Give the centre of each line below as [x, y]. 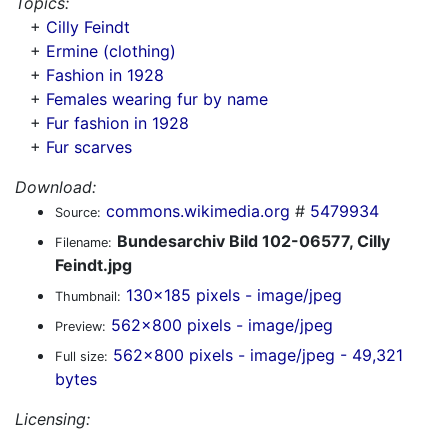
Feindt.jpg [93, 265]
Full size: [81, 356]
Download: [55, 187]
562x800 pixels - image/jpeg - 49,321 [258, 355]
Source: [78, 212]
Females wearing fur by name [157, 99]
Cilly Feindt [88, 27]
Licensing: [52, 419]
